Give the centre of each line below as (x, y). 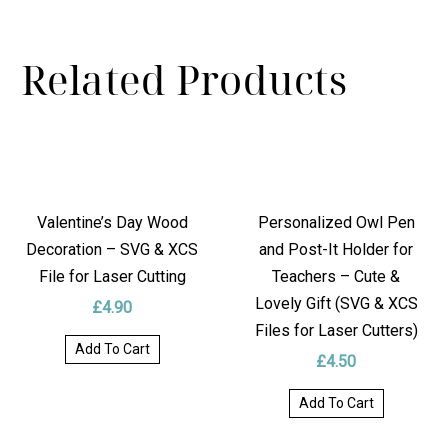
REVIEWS (54, 43)
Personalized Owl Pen (336, 223)
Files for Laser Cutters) (336, 331)
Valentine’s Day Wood (112, 223)
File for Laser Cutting (112, 277)
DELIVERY (56, 93)
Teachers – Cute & (336, 277)
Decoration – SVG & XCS (112, 250)
